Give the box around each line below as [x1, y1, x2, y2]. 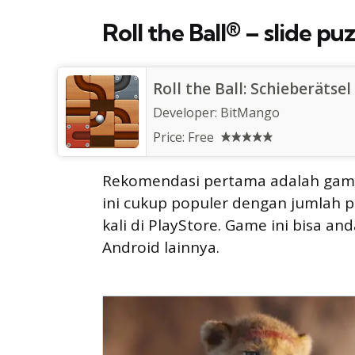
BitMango [220, 104, 280, 122]
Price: [153, 128, 188, 147]
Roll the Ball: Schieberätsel [153, 78, 351, 100]
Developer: [153, 104, 220, 122]
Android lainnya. [102, 237, 219, 258]
